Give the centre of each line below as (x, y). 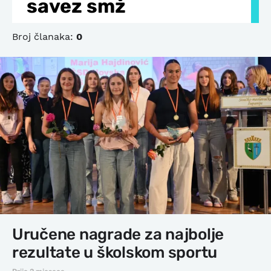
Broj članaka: (44, 37)
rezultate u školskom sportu (115, 252)
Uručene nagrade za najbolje (118, 234)
